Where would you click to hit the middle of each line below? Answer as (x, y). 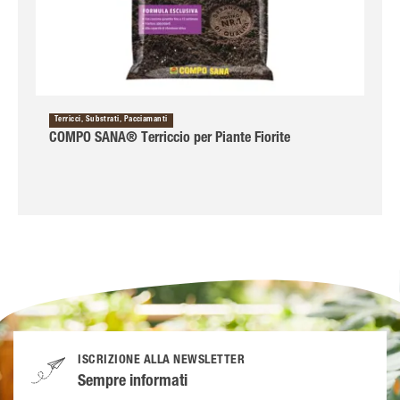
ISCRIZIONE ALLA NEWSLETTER (161, 361)
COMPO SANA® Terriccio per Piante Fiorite (170, 140)
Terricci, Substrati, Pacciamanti (111, 121)
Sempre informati (133, 383)
